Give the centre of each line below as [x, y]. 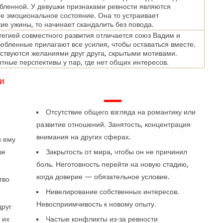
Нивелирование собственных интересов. [113, 192]
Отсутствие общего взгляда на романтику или [121, 112]
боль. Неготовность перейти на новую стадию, [113, 164]
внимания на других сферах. [84, 137]
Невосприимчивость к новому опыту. [97, 204]
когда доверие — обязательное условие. [103, 177]
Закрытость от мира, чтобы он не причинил [117, 152]
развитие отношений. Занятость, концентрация [114, 124]
